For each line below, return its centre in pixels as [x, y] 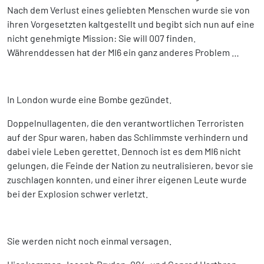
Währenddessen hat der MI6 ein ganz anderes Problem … [123, 52]
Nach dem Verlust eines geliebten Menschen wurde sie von [128, 10]
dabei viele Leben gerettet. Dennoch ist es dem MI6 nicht [124, 151]
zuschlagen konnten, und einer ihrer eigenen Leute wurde [127, 180]
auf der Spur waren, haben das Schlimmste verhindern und [128, 137]
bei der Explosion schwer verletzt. [77, 194]
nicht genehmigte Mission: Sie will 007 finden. [101, 38]
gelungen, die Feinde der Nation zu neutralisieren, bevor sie [130, 166]
